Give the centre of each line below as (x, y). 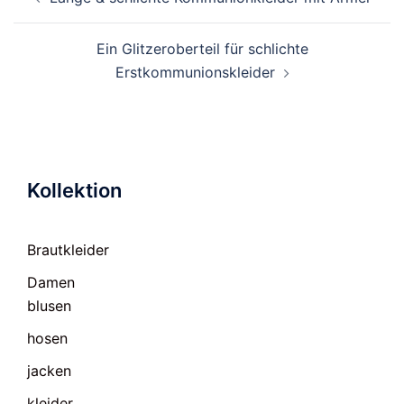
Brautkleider (68, 250)
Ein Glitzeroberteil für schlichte (202, 49)
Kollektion (74, 190)
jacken (49, 371)
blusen (49, 306)
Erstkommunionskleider (195, 72)
